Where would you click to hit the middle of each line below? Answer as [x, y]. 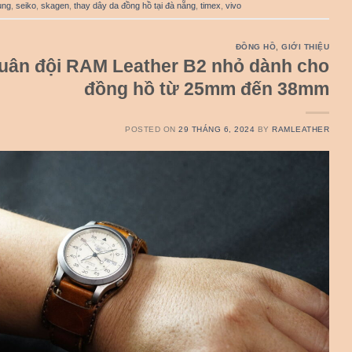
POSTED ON [152, 130]
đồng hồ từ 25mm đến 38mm [207, 88]
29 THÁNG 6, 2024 [217, 130]
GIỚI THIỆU [305, 46]
